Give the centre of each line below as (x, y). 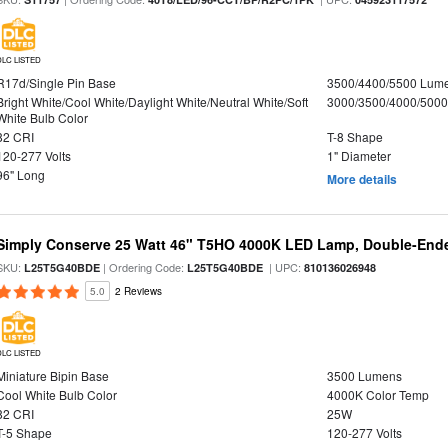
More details (361, 179)
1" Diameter (358, 155)
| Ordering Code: (144, 267)
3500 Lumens (364, 375)
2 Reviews (139, 291)
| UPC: (284, 267)
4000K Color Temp (377, 394)
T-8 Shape (354, 136)
